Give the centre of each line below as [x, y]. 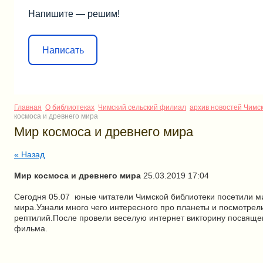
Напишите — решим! [74, 14]
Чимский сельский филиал [142, 107]
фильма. [31, 228]
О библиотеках [70, 107]
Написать [63, 50]
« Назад [29, 154]
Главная [28, 107]
